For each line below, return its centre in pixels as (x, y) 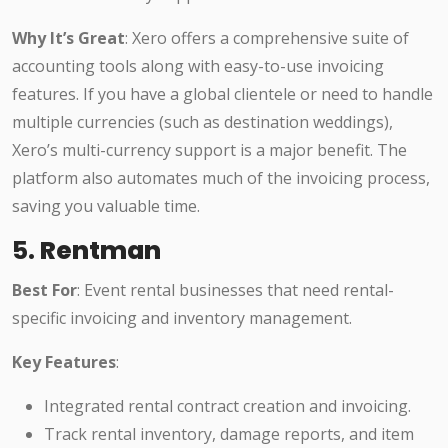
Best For (44, 290)
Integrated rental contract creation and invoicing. (227, 406)
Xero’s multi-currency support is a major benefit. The (209, 150)
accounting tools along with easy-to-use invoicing (198, 66)
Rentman (100, 251)
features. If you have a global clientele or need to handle (222, 94)
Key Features (64, 362)
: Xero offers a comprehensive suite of (267, 38)
